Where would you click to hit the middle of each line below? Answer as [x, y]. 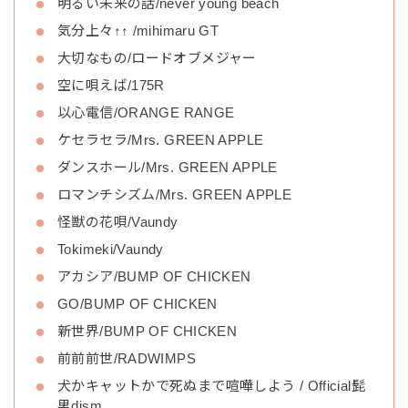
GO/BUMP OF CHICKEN [138, 304]
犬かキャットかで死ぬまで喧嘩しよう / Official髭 [211, 386]
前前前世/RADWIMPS [127, 359]
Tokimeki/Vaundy [111, 250]
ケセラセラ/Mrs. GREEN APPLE [161, 140]
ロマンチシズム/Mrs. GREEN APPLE [174, 195]
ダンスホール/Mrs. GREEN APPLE [168, 168]
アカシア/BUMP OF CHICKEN [154, 277]
